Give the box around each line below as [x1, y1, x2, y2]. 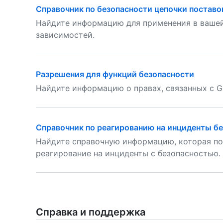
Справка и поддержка [36, 206, 145, 218]
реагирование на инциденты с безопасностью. [36, 148, 221, 158]
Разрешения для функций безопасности [36, 69, 194, 79]
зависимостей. [36, 30, 95, 40]
